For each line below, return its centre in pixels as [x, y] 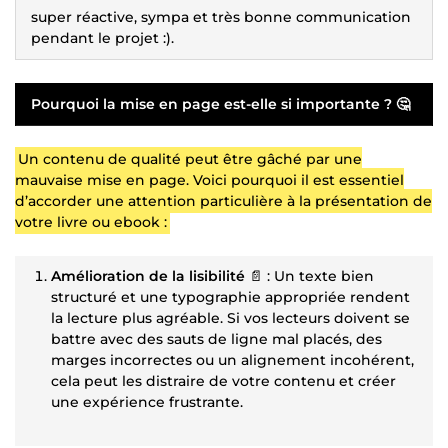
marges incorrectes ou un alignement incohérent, [232, 359]
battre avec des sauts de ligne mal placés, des [216, 338]
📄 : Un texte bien [309, 275]
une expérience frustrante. [147, 401]
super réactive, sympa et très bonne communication [221, 16]
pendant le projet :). [102, 37]
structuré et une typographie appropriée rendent [230, 296]
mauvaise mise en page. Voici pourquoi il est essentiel [209, 179]
